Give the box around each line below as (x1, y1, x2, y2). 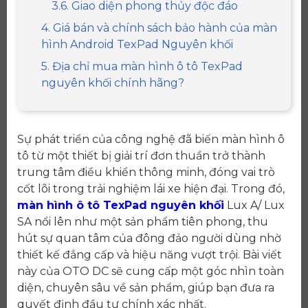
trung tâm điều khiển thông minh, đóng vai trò (17, 165, 275, 179)
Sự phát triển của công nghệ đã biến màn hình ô (17, 132, 285, 146)
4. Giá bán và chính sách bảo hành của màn (41, 21, 277, 34)
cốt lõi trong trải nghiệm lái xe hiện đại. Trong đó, (17, 181, 285, 195)
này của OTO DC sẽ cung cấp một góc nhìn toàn (17, 264, 284, 278)
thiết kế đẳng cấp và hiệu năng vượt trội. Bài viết (17, 247, 282, 261)
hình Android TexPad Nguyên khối (41, 37, 233, 51)
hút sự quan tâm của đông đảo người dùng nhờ (17, 231, 281, 245)
